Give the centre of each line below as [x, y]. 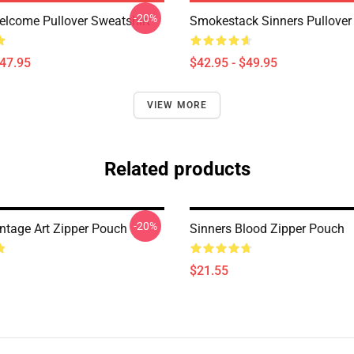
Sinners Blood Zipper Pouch [267, 229]
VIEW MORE [177, 105]
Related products [177, 169]
